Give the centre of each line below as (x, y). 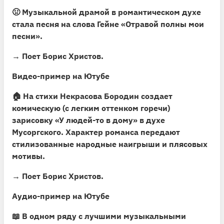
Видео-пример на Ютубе (61, 76)
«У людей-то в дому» (96, 120)
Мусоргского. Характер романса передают (96, 132)
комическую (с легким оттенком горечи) (91, 108)
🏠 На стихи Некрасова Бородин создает (92, 96)
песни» (26, 36)
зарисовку (33, 120)
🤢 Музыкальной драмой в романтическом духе (106, 12)
